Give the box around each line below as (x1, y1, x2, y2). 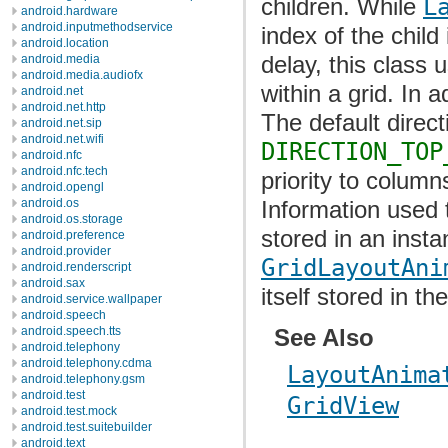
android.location (21, 36, 109, 50)
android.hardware (21, 4, 118, 18)
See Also (274, 323, 374, 351)
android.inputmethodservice (21, 20, 173, 34)
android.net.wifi (21, 132, 104, 146)
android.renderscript (21, 260, 131, 274)
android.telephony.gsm (21, 372, 145, 386)
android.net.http (21, 100, 106, 114)
